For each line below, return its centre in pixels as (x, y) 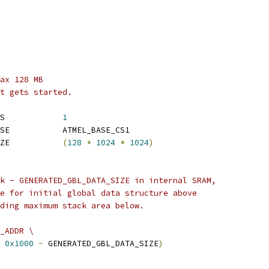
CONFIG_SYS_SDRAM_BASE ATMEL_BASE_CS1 (96, 130)
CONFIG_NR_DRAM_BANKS (34, 117)
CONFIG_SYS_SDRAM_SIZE (36, 143)
